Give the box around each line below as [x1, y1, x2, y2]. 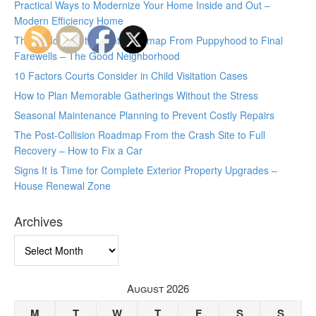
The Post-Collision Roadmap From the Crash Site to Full [14, 128, 265, 142]
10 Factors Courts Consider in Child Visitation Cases [14, 68, 248, 83]
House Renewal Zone [14, 178, 111, 193]
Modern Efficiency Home [14, 13, 123, 28]
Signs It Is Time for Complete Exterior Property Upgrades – [14, 163, 277, 177]
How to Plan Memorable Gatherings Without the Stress [14, 88, 258, 102]
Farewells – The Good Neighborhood [14, 49, 180, 63]
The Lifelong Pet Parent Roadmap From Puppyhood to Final [14, 33, 283, 47]
